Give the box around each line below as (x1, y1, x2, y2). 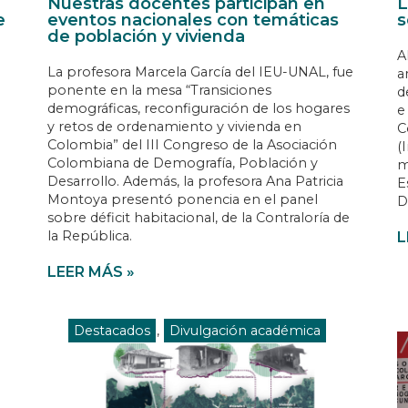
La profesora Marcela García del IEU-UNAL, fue (47, 63, 354, 80)
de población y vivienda (47, 25, 246, 46)
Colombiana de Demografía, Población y (47, 154, 319, 171)
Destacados (74, 321, 151, 339)
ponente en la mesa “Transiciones (47, 81, 272, 98)
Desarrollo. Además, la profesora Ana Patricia (47, 172, 344, 189)
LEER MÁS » (47, 262, 136, 280)
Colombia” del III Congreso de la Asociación (47, 136, 338, 153)
